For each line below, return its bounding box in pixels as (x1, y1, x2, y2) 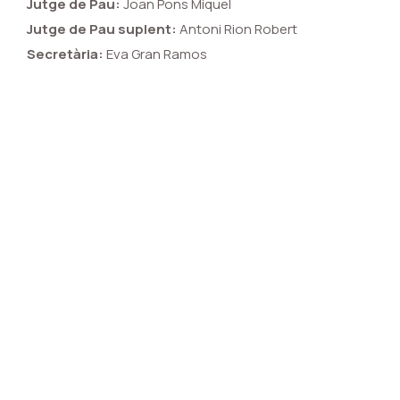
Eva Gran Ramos (104, 45, 207, 64)
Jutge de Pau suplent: (27, 20, 177, 39)
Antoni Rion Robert (177, 20, 297, 39)
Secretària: (27, 45, 104, 64)
